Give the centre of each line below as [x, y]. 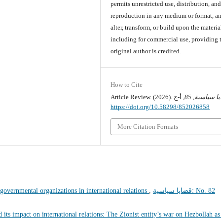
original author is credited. [146, 51]
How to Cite [127, 84]
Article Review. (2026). [142, 97]
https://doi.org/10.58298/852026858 [160, 107]
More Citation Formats [148, 126]
